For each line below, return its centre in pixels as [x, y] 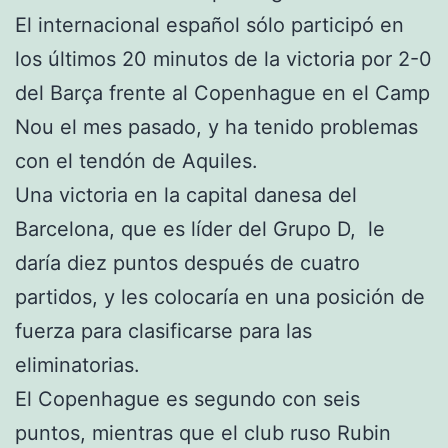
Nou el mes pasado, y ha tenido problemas [216, 126]
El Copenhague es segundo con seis [187, 398]
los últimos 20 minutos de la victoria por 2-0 [223, 58]
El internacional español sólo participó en [209, 24]
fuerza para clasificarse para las [163, 330]
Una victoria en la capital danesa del [186, 194]
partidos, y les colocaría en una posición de [220, 296]
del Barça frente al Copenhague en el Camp [222, 92]
